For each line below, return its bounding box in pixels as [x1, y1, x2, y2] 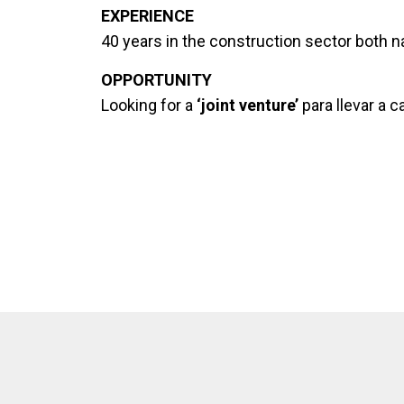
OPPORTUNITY [101, 69, 212, 89]
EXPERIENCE [101, 5, 194, 25]
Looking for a [101, 95, 197, 115]
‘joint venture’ [197, 95, 298, 115]
